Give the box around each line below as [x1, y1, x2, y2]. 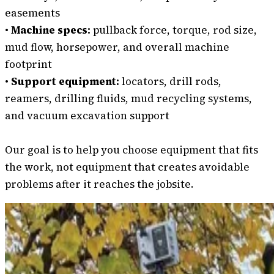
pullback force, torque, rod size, [91, 23, 257, 38]
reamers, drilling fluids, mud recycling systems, [5, 91, 252, 106]
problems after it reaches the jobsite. [5, 177, 194, 192]
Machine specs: [11, 23, 91, 38]
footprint [5, 57, 52, 72]
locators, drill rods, [119, 74, 221, 89]
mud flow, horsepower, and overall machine [5, 40, 229, 55]
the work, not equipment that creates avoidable [5, 160, 250, 175]
